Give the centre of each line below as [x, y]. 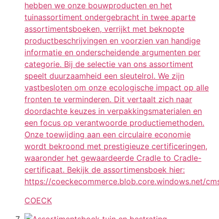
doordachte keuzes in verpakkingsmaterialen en [113, 111]
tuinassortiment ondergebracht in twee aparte [110, 17]
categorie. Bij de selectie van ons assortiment [109, 64]
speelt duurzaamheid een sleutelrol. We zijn [104, 76]
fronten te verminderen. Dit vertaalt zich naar [108, 99]
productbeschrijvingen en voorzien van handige [112, 41]
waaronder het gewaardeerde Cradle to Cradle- [113, 158]
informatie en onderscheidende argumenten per [112, 53]
